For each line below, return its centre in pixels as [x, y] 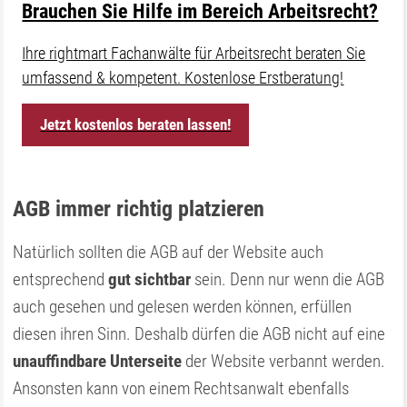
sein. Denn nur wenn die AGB [288, 279]
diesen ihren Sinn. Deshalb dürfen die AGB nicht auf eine [199, 334]
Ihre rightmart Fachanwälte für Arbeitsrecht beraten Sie [194, 53]
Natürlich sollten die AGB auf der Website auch [169, 252]
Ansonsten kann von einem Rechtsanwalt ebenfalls [181, 388]
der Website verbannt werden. [284, 361]
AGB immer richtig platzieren [139, 209]
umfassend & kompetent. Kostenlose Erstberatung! [183, 78]
